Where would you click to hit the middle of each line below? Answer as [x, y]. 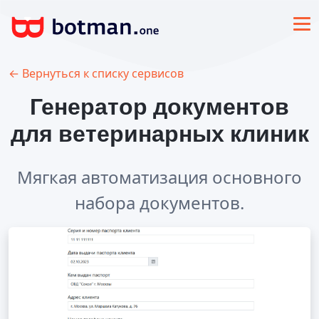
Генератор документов [159, 107]
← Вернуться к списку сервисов [96, 74]
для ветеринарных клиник [159, 134]
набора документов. [159, 203]
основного [255, 177]
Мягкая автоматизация [113, 177]
